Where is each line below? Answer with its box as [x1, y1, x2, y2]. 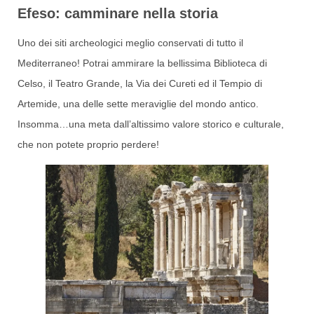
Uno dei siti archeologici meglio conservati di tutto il [18, 36, 243, 48]
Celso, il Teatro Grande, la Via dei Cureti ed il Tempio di [18, 77, 262, 89]
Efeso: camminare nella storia [18, 5, 218, 21]
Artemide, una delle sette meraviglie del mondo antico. [18, 97, 259, 109]
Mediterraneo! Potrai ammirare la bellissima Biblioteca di [18, 57, 267, 69]
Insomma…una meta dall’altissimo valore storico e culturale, [18, 118, 284, 130]
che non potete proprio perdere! [18, 138, 159, 150]
